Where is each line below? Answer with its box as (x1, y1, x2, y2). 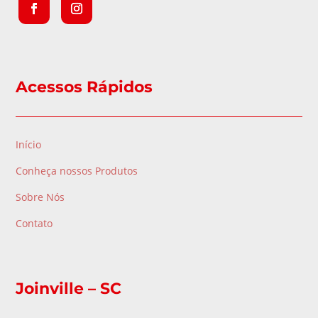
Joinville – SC (16, 278, 122, 298)
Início (16, 137, 42, 151)
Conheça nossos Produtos (16, 163, 138, 177)
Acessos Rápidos (16, 77, 153, 97)
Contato (16, 216, 53, 230)
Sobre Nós (16, 190, 65, 204)
